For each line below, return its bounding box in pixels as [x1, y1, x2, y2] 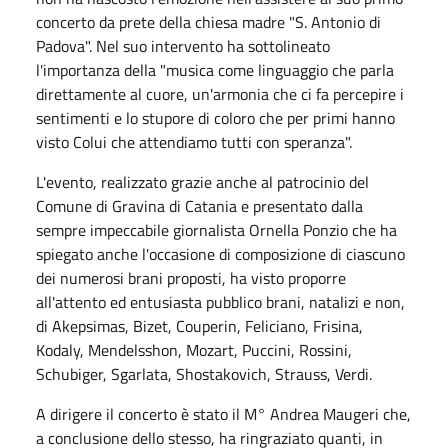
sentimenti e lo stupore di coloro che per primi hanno [36, 105, 395, 130]
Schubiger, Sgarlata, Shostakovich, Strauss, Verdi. [36, 361, 372, 386]
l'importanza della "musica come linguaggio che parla [36, 57, 394, 82]
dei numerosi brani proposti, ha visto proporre [36, 265, 346, 290]
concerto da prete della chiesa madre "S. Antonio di [36, 9, 381, 34]
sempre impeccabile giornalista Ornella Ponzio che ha [36, 217, 397, 242]
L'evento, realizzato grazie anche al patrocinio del [36, 169, 369, 194]
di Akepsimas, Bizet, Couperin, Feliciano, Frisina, [36, 313, 363, 338]
